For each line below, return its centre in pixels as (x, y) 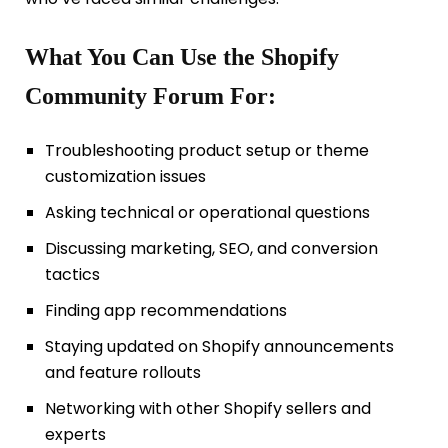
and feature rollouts (122, 373)
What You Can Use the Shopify (182, 56)
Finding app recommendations (165, 311)
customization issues (125, 177)
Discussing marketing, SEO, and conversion (211, 249)
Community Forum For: (150, 95)
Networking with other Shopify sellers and (207, 409)
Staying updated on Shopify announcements (219, 347)
